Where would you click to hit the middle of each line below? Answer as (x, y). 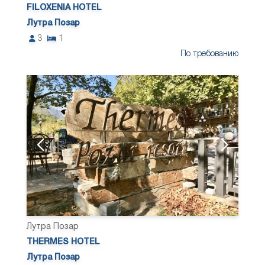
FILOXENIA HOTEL (64, 8)
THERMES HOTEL (64, 242)
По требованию (209, 54)
